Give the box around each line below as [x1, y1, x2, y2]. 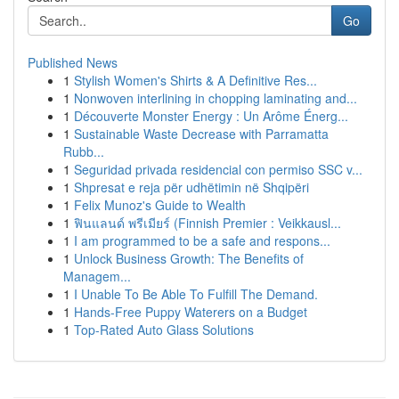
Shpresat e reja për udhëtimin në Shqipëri [74, 178, 309, 196]
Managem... [63, 267, 131, 285]
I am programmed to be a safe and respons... [74, 232, 330, 249]
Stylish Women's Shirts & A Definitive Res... [74, 71, 317, 89]
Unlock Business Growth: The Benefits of [74, 249, 304, 267]
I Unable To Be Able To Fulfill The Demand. [74, 285, 318, 303]
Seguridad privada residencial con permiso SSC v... [74, 160, 362, 178]
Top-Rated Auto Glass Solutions [74, 321, 254, 338]
